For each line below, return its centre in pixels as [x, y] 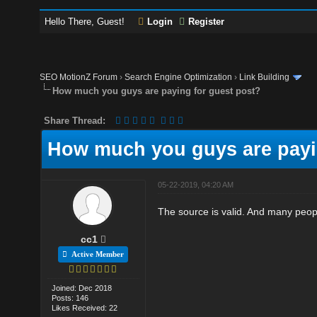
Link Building [265, 77]
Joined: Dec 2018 [82, 288]
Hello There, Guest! [86, 22]
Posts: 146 [70, 298]
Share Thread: [75, 120]
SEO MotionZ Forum [79, 77]
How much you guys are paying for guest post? [157, 91]
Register [207, 22]
